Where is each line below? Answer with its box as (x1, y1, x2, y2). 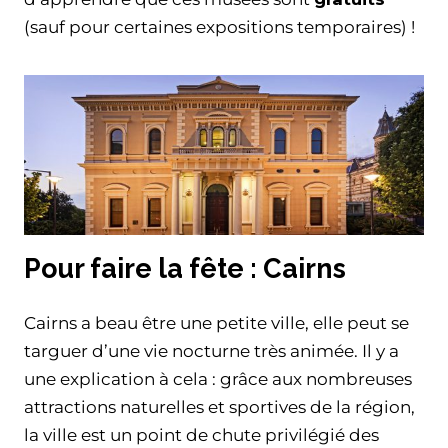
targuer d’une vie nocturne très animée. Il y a (24, 341, 399, 362)
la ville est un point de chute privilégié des (24, 425, 379, 446)
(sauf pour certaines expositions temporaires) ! (24, 16, 415, 37)
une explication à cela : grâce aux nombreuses (24, 369, 412, 390)
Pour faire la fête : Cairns (24, 252, 346, 284)
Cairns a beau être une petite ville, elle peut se (24, 313, 409, 334)
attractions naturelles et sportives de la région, (24, 397, 415, 418)
